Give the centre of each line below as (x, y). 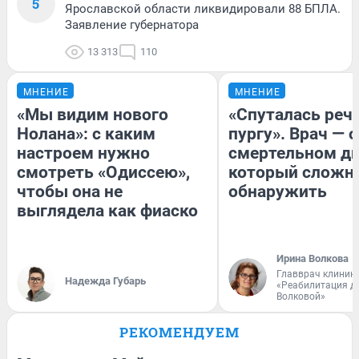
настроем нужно (83, 153)
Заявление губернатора (132, 24)
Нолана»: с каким (86, 133)
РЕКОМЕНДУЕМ (179, 332)
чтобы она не (70, 191)
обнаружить (278, 191)
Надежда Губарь (105, 280)
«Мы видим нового (93, 114)
